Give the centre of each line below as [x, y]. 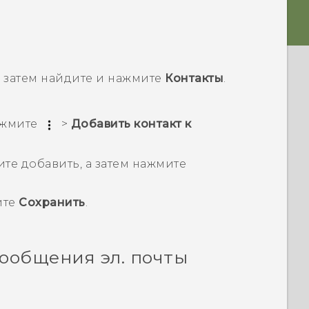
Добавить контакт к [131, 124]
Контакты [195, 78]
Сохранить [52, 202]
